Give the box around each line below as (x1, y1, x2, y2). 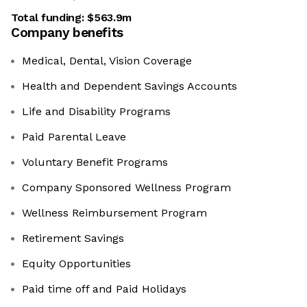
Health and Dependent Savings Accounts (22, 79, 237, 93)
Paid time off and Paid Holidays (22, 282, 186, 296)
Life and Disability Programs (22, 105, 171, 119)
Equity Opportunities (22, 257, 131, 271)
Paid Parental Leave (22, 130, 126, 144)
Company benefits (11, 25, 123, 41)
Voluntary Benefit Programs (22, 156, 168, 169)
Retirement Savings (22, 232, 124, 245)
